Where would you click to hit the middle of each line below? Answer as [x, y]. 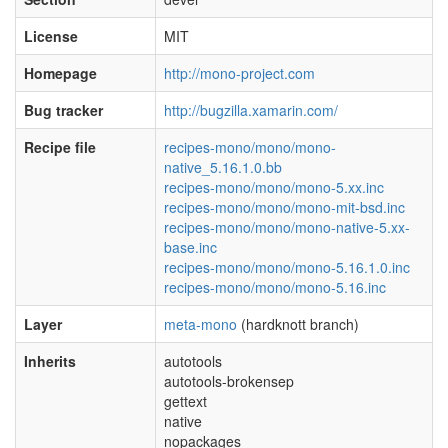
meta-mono [200, 324]
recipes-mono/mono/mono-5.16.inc [275, 287]
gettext [185, 401]
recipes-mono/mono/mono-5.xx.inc [274, 187]
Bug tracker [63, 110]
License [51, 36]
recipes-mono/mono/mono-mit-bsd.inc [284, 207]
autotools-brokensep [229, 381]
